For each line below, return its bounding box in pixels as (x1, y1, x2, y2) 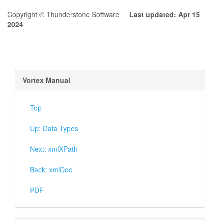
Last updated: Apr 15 (129, 9, 200, 19)
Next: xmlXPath (30, 144, 78, 154)
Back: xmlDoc (30, 165, 72, 174)
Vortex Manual (23, 75, 70, 85)
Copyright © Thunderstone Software (7, 9, 129, 19)
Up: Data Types (30, 123, 78, 133)
